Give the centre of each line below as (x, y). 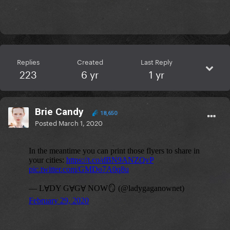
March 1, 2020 (81, 122)
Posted (47, 122)
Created (90, 61)
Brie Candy (59, 112)
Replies (28, 61)
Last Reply (156, 61)
